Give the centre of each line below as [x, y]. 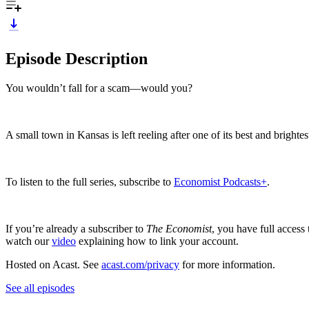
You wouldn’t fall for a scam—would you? [99, 88]
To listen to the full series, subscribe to [90, 181]
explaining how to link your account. [157, 241]
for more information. [227, 264]
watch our [29, 241]
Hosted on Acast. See [53, 264]
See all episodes [40, 288]
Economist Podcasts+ [220, 181]
